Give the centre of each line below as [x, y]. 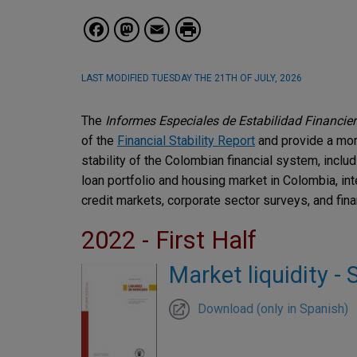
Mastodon [199, 27]
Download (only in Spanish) [273, 308]
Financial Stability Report [186, 140]
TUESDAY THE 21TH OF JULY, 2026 [226, 78]
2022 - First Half [169, 240]
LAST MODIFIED [115, 78]
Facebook [165, 27]
